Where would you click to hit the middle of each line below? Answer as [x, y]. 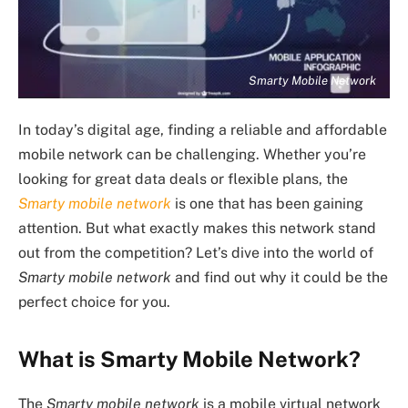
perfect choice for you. [94, 301]
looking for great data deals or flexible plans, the [183, 178]
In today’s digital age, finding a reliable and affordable [203, 129]
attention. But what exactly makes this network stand [197, 228]
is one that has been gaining [267, 203]
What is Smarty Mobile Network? [189, 358]
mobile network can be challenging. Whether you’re [192, 154]
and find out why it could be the [280, 277]
